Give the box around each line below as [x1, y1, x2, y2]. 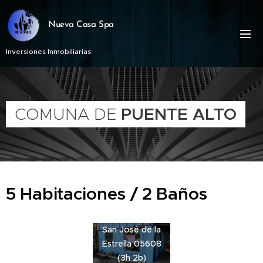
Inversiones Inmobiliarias [6, 46, 91, 56]
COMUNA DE [15, 104, 121, 124]
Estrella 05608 [102, 238, 161, 249]
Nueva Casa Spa [48, 20, 114, 29]
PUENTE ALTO [121, 104, 237, 124]
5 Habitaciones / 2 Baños [6, 183, 208, 204]
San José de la [102, 224, 161, 235]
